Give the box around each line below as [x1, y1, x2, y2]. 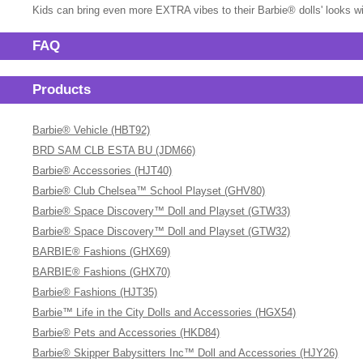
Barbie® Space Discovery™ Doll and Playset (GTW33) [32, 205, 291, 217]
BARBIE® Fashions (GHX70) [32, 266, 171, 278]
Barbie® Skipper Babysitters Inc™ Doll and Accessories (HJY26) [32, 347, 339, 359]
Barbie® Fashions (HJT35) [32, 286, 158, 298]
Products [32, 82, 92, 97]
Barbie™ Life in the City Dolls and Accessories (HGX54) [32, 306, 297, 318]
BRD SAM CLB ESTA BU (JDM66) [32, 144, 196, 156]
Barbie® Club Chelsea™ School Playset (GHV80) [32, 185, 266, 197]
